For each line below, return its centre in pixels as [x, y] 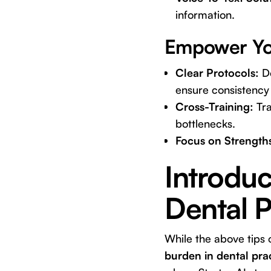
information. [205, 15]
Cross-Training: [214, 106]
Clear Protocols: [217, 73]
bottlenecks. [205, 123]
